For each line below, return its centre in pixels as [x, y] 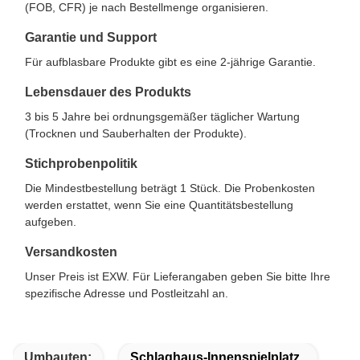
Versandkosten [71, 252]
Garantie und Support [91, 38]
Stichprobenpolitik [81, 164]
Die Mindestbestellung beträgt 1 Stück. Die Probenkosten [170, 188]
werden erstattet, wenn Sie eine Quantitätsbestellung [159, 205]
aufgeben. [51, 222]
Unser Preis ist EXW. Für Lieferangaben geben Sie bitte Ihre [178, 277]
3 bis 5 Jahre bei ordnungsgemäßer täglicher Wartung [162, 117]
